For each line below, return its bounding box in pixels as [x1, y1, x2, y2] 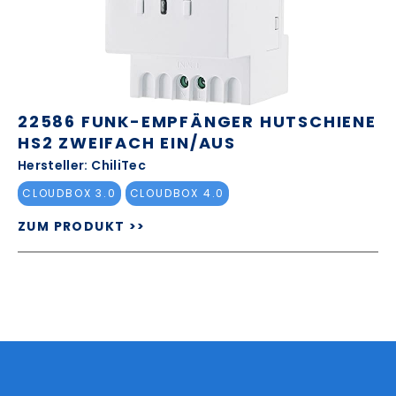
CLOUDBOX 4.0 [129, 186, 225, 202]
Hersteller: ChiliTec [18, 156, 146, 174]
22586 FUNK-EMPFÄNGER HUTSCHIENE [18, 110, 377, 133]
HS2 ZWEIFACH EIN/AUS [18, 131, 236, 154]
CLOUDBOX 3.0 [22, 186, 117, 202]
